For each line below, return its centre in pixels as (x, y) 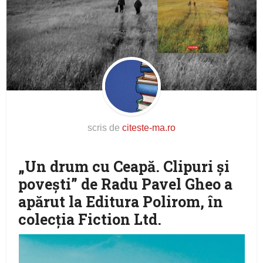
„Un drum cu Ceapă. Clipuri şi (124, 167)
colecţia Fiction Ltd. (90, 220)
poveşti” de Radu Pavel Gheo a (126, 184)
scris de (105, 128)
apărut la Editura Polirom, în (121, 202)
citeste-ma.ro (149, 128)
